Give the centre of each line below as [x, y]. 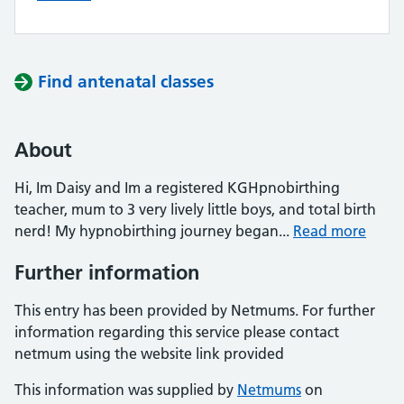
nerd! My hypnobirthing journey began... [154, 231]
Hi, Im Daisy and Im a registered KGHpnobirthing [177, 188]
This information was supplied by [126, 390]
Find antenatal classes [126, 82]
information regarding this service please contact [177, 332]
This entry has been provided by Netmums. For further [195, 310]
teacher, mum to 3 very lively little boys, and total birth [195, 209]
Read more [330, 231]
